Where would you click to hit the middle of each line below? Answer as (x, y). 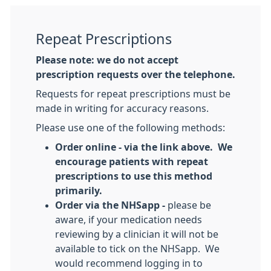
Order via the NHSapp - (111, 205)
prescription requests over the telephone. (135, 74)
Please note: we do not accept (107, 60)
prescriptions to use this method (134, 176)
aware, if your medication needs (129, 220)
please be (189, 205)
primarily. (79, 191)
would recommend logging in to (129, 263)
